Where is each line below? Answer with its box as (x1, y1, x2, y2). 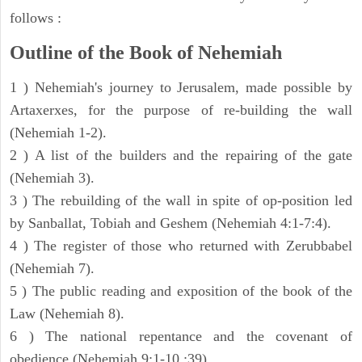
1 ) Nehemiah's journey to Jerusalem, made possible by (10, 79, 352, 96)
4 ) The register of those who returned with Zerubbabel (10, 238, 352, 255)
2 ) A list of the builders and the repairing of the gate (10, 147, 352, 164)
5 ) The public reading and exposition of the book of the (10, 283, 352, 300)
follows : (10, 10, 61, 27)
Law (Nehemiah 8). (10, 305, 124, 322)
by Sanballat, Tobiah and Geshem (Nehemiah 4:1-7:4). (10, 215, 331, 232)
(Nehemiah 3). (10, 170, 95, 187)
